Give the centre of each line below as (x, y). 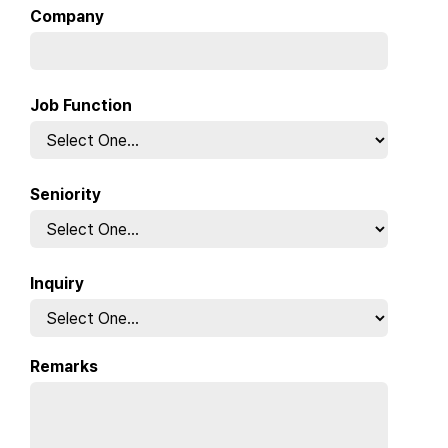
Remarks (64, 367)
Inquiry (57, 284)
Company (67, 17)
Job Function (81, 106)
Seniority (65, 195)
